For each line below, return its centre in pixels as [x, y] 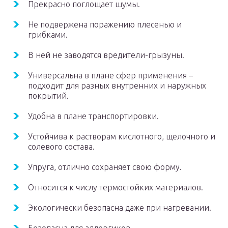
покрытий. [48, 96]
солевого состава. [61, 147]
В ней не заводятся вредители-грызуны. [106, 55]
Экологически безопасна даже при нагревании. [120, 208]
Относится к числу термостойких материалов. [116, 188]
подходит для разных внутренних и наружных [117, 86]
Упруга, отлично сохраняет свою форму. [105, 167]
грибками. [48, 35]
